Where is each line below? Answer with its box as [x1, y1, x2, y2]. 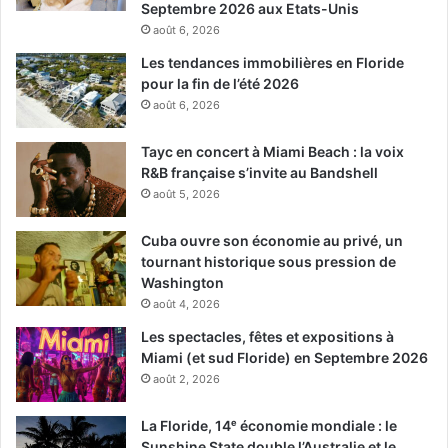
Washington [141, 274, 224, 292]
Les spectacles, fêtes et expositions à [141, 328, 394, 346]
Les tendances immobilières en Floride [141, 54, 404, 72]
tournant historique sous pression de [141, 253, 396, 271]
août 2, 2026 [153, 372, 220, 387]
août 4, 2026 [153, 297, 220, 312]
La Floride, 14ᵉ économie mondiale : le [141, 417, 397, 435]
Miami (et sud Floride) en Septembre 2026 [141, 349, 428, 367]
